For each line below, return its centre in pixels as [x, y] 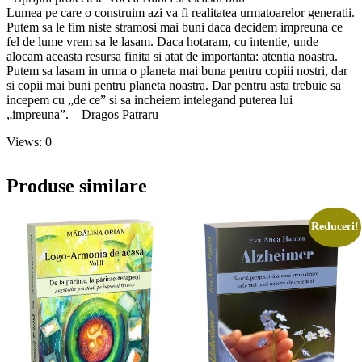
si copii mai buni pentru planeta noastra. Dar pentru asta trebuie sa [174, 85]
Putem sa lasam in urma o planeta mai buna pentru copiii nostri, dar [177, 70]
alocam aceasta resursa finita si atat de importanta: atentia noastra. [172, 56]
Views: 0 [29, 141]
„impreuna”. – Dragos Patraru [82, 114]
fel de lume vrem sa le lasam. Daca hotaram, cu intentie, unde [162, 41]
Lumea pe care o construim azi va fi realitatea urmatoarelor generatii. [181, 12]
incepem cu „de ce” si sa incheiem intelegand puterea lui [149, 99]
